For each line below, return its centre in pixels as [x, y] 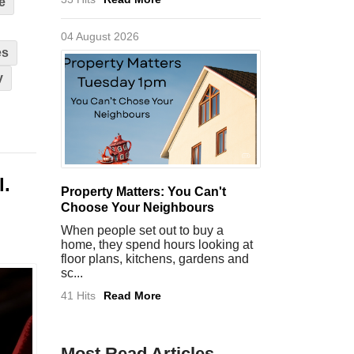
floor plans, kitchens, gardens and [155, 259]
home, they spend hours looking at [157, 245]
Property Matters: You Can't [143, 192]
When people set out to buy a [142, 230]
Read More [132, 296]
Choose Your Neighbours [137, 207]
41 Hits [78, 296]
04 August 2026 [100, 36]
